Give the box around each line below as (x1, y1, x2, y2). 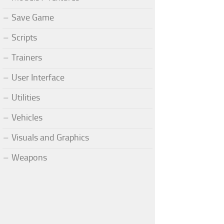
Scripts (11, 31, 37, 43)
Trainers (11, 51, 42, 63)
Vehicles (11, 111, 42, 123)
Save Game (11, 11, 54, 23)
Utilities (11, 91, 40, 103)
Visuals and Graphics (11, 131, 89, 143)
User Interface (11, 71, 64, 83)
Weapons (11, 151, 47, 163)
